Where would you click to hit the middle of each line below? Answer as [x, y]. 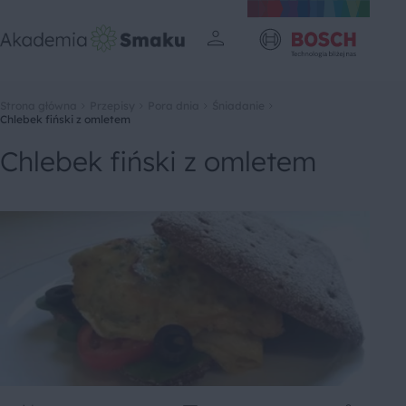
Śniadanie [238, 106]
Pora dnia [174, 106]
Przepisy [112, 106]
